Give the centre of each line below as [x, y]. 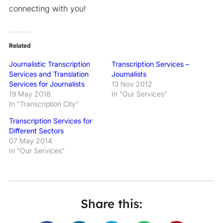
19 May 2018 [30, 94]
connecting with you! [47, 8]
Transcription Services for [50, 120]
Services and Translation [49, 74]
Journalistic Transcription [49, 64]
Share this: [111, 203]
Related [20, 45]
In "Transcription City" [44, 104]
